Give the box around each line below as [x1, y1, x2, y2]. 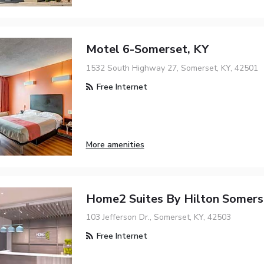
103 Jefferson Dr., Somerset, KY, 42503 [85, 211, 231, 223]
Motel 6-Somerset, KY [85, 41, 209, 58]
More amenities [85, 139, 144, 151]
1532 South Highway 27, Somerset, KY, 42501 [85, 62, 258, 74]
